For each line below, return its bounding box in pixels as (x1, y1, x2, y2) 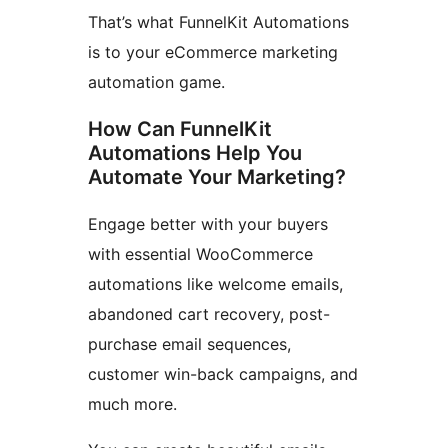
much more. (88, 394, 177, 415)
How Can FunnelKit (88, 117, 272, 142)
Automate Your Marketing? (88, 165, 346, 190)
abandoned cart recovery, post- (88, 304, 330, 325)
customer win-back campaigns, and (88, 364, 358, 385)
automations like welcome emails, (88, 274, 343, 295)
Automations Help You (88, 141, 302, 166)
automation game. (88, 72, 225, 93)
